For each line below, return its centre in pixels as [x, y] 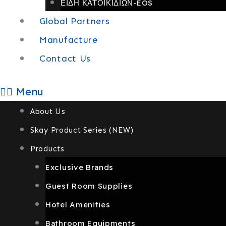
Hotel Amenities [78, 205]
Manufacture [69, 40]
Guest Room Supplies [89, 186]
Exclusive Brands [80, 167]
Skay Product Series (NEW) [82, 130]
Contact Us [65, 59]
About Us [48, 111]
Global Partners [75, 21]
